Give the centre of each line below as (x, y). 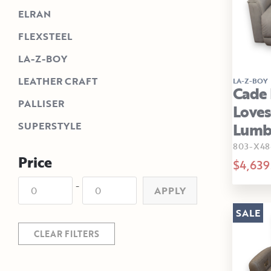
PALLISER (41, 104)
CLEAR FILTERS (67, 234)
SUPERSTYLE (50, 126)
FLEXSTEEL (45, 37)
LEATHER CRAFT (58, 81)
